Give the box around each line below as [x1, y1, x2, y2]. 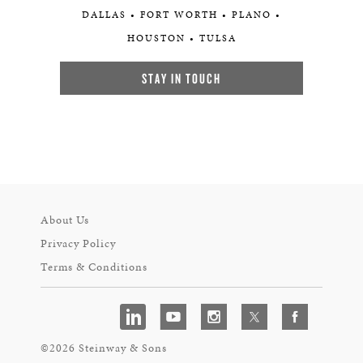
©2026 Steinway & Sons [41, 340, 167, 356]
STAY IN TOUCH [142, 70, 221, 87]
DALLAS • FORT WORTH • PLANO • [82, 8, 281, 21]
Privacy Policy [41, 236, 116, 251]
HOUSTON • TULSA [126, 32, 237, 45]
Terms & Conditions [41, 259, 147, 275]
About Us [41, 212, 89, 228]
